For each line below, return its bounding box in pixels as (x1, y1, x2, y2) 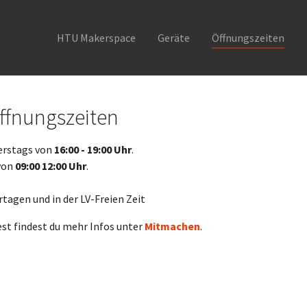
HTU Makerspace (57, 31, 136, 45)
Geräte (158, 31, 190, 45)
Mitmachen (145, 219, 201, 233)
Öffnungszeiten (212, 31, 284, 45)
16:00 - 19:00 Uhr (54, 143, 132, 156)
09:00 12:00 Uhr (15, 159, 87, 173)
